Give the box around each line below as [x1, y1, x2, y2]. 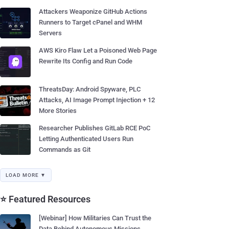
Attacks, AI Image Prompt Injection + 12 [39, 96, 155, 104]
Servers [39, 29, 62, 37]
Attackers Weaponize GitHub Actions [39, 8, 147, 15]
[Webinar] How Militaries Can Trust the [39, 214, 151, 222]
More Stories [39, 107, 77, 114]
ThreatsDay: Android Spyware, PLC [39, 85, 141, 93]
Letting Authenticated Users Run [39, 135, 133, 143]
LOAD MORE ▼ [6, 172, 46, 178]
